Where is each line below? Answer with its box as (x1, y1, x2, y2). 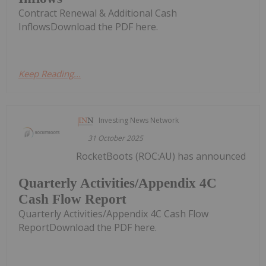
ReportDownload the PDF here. (18, 220, 157, 234)
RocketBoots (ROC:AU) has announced (76, 150, 246, 163)
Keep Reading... (18, 68, 81, 80)
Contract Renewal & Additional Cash (18, 7, 177, 20)
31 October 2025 (88, 133, 144, 144)
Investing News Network (99, 115, 179, 126)
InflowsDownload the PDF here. (18, 20, 158, 34)
